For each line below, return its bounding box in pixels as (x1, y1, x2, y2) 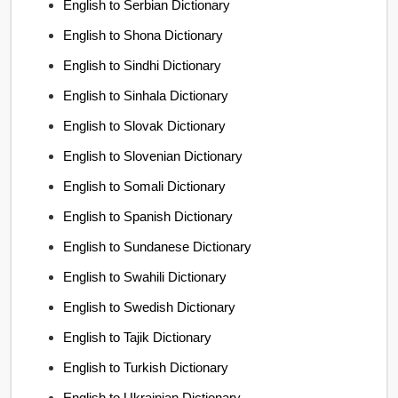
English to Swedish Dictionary (63, 299, 236, 314)
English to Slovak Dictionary (63, 118, 227, 133)
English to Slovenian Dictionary (63, 148, 243, 163)
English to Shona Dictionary (63, 28, 224, 43)
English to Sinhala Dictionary (63, 88, 229, 103)
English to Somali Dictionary (63, 179, 227, 194)
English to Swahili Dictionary (63, 269, 227, 284)
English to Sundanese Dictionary (63, 239, 252, 254)
